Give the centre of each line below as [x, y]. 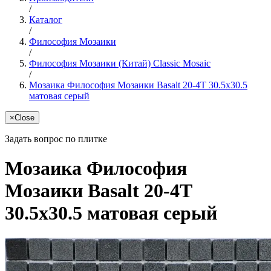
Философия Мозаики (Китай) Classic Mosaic [120, 63]
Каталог [46, 19]
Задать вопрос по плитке [56, 139]
